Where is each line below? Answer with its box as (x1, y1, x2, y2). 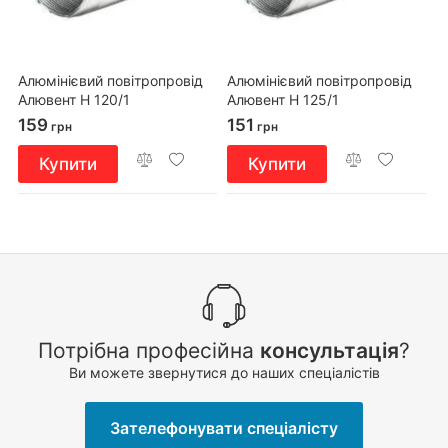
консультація (260, 338, 399, 363)
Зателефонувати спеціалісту (110, 418, 338, 438)
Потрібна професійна (38, 338, 260, 363)
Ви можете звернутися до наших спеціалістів (68, 364, 380, 381)
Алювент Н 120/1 (18, 91, 130, 108)
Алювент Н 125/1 (227, 91, 339, 108)
